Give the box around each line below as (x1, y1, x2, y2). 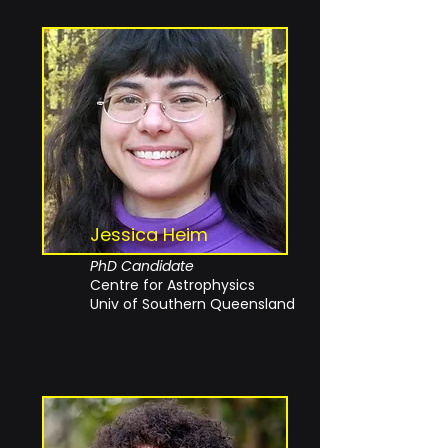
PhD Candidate (90, 256, 194, 276)
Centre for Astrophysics (90, 275, 255, 295)
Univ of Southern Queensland (90, 294, 295, 314)
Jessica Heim (90, 222, 208, 247)
